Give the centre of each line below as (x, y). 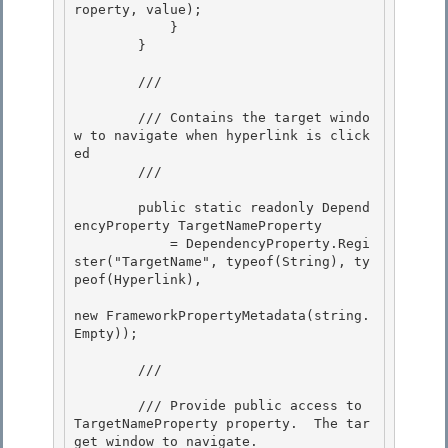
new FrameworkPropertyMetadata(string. (222, 316)
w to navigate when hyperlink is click (222, 136)
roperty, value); (142, 10)
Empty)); (110, 334)
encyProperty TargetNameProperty (202, 226)
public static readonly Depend (106, 208)
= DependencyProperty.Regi (122, 244)
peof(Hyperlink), (138, 280)
